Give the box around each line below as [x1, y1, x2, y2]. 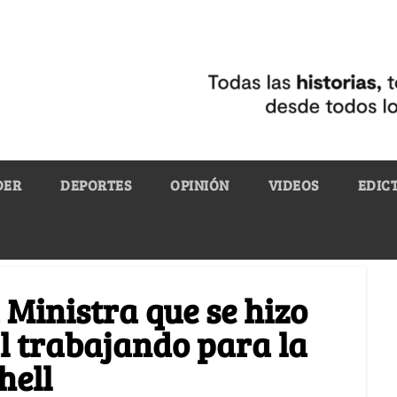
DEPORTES [60, 175, 131, 194]
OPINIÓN [170, 175, 230, 194]
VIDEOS [268, 175, 319, 194]
